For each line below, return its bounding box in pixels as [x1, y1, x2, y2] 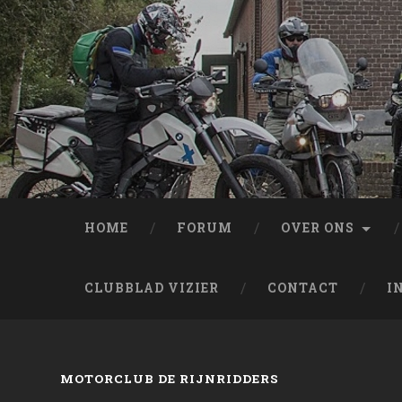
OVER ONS [281, 220, 355, 236]
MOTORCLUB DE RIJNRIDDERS [60, 371, 280, 387]
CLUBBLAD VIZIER [84, 280, 220, 296]
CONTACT [267, 280, 339, 296]
